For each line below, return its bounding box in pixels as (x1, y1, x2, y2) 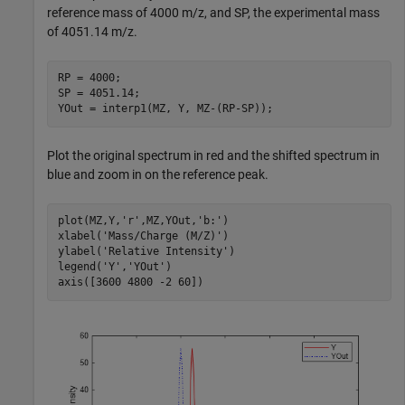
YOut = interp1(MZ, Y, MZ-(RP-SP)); (57, 102, 273, 116)
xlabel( (57, 230, 102, 243)
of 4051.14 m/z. (47, 24, 137, 39)
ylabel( (57, 245, 102, 259)
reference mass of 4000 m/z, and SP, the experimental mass (47, 5, 380, 20)
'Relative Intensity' (101, 245, 229, 259)
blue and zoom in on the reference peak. (47, 166, 268, 182)
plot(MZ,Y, (57, 214, 121, 228)
